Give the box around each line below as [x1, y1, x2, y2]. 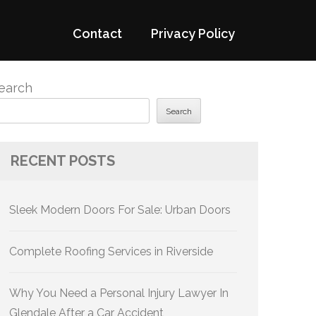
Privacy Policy [151, 26, 235, 41]
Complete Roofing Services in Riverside [9, 245, 213, 258]
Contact [73, 26, 122, 41]
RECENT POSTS [11, 152, 115, 169]
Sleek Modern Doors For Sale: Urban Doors [9, 203, 231, 217]
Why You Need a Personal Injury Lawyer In [9, 286, 229, 300]
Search [166, 107, 192, 117]
